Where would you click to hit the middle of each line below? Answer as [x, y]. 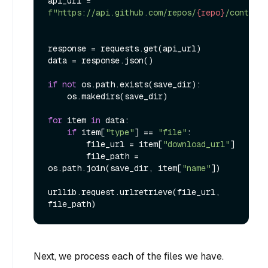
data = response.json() [100, 61]
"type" [120, 133]
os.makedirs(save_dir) [57, 97]
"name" [196, 168]
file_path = [67, 156]
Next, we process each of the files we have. [129, 257]
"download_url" [196, 144]
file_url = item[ [124, 144]
